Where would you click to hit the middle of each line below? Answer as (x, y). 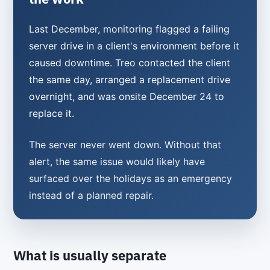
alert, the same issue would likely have (117, 161)
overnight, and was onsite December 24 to (126, 96)
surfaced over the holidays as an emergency (130, 178)
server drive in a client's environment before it (134, 46)
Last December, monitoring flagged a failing (129, 29)
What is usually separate (90, 255)
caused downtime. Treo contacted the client (129, 62)
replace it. (51, 113)
